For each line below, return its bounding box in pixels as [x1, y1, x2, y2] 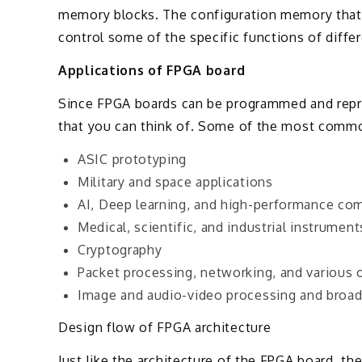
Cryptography [78, 241, 162, 258]
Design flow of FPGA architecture [58, 319, 271, 336]
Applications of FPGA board [58, 61, 246, 78]
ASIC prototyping [78, 150, 187, 167]
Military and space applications [78, 173, 273, 190]
